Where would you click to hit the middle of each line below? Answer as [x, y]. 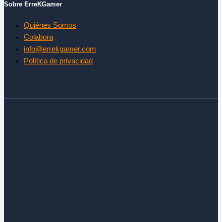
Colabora [38, 37]
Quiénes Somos [50, 26]
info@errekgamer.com [60, 49]
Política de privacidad [58, 61]
